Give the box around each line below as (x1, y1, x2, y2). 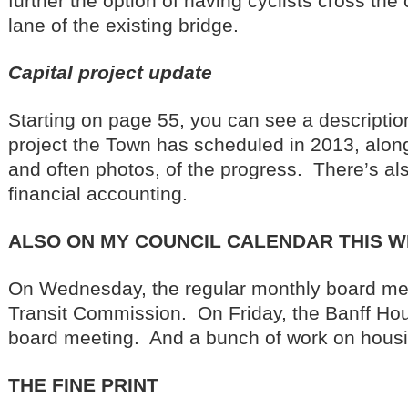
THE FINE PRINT (8, 374, 158, 395)
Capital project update (8, 62, 212, 83)
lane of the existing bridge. (8, 15, 239, 36)
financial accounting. (8, 183, 193, 204)
